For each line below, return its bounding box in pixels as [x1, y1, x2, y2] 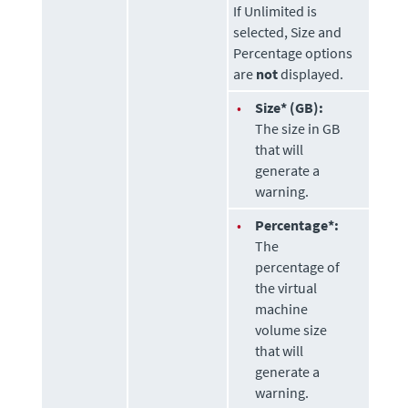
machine [255, 299, 309, 318]
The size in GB [255, 118, 341, 138]
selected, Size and [233, 22, 342, 41]
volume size [255, 320, 328, 339]
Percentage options [233, 43, 353, 62]
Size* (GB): [255, 97, 324, 117]
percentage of [255, 257, 341, 276]
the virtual [255, 278, 318, 297]
